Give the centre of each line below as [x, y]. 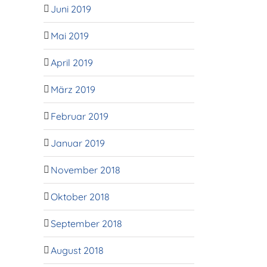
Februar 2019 [80, 116]
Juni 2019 [71, 9]
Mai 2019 [70, 35]
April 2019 [72, 62]
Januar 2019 [78, 143]
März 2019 [73, 89]
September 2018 [86, 223]
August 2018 [77, 250]
